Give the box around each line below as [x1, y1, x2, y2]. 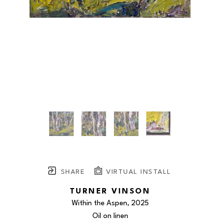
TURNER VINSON [69, 188, 151, 195]
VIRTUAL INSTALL [103, 168, 171, 176]
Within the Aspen [71, 200, 127, 207]
